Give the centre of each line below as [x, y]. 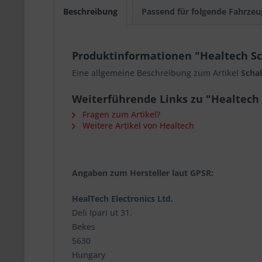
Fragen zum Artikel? [120, 114]
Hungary [89, 255]
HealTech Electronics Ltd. [123, 199]
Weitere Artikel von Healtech [137, 125]
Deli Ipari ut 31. [102, 213]
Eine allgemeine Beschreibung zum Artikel [156, 73]
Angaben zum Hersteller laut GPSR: [143, 173]
